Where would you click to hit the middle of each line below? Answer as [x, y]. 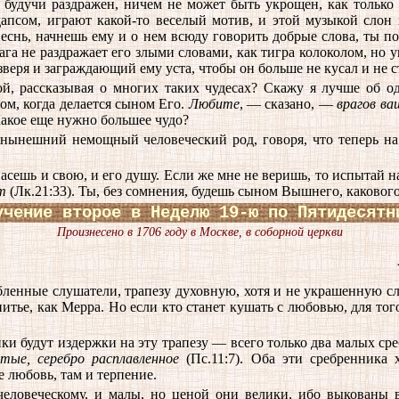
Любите [214, 104]
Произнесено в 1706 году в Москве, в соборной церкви [199, 232]
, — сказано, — [288, 104]
